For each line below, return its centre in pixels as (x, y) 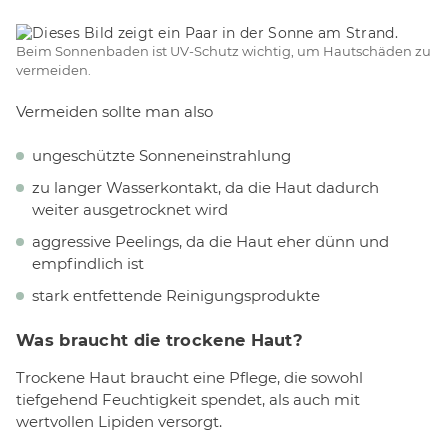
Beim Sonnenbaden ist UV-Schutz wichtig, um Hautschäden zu (223, 50)
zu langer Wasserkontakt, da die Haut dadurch (205, 188)
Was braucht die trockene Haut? (159, 339)
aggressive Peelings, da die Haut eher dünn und (210, 242)
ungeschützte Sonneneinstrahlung (161, 156)
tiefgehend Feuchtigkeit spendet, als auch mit (188, 400)
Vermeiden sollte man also (114, 111)
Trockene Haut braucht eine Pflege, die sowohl (189, 378)
